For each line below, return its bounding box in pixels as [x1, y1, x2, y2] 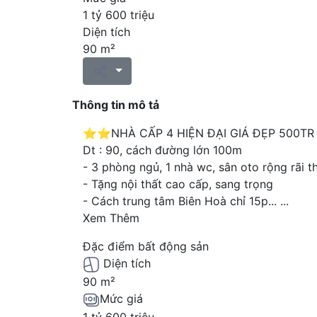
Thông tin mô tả [72, 98, 159, 113]
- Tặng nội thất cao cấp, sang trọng [83, 177, 273, 192]
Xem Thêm [83, 211, 139, 226]
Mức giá [100, 291, 143, 306]
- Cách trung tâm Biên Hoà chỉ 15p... [83, 194, 280, 209]
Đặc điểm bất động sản [83, 239, 209, 254]
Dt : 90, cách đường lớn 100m [83, 143, 242, 158]
